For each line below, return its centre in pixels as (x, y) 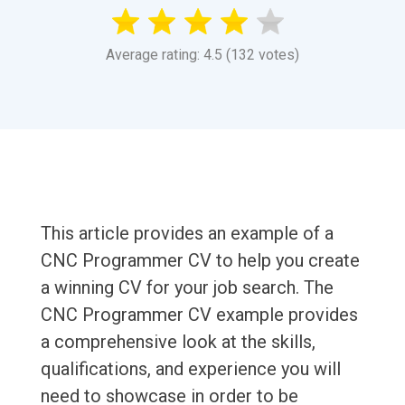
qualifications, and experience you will (190, 369)
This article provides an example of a (187, 234)
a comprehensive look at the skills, (178, 342)
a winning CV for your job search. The (187, 288)
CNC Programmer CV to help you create (200, 261)
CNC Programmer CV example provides (199, 315)
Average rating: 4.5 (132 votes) (202, 55)
